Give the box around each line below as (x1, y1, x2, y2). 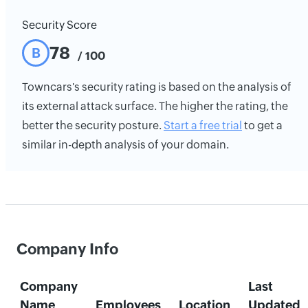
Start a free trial (164, 119, 242, 132)
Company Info (16, 241, 118, 258)
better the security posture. (22, 119, 164, 132)
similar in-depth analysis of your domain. (22, 138, 229, 151)
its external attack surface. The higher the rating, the (22, 100, 288, 113)
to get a (242, 119, 283, 132)
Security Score (22, 19, 97, 32)
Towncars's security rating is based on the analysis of (22, 80, 291, 93)
